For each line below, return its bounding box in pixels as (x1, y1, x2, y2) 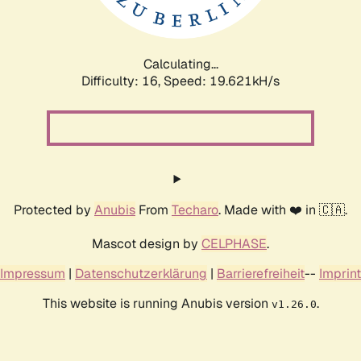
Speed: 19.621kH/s (164, 72, 280, 89)
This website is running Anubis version (42, 294, 272, 312)
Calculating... (143, 55, 218, 73)
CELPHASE (201, 234, 267, 252)
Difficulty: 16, (81, 72, 164, 89)
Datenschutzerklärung (75, 264, 207, 282)
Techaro (172, 201, 218, 218)
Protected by (14, 201, 94, 218)
